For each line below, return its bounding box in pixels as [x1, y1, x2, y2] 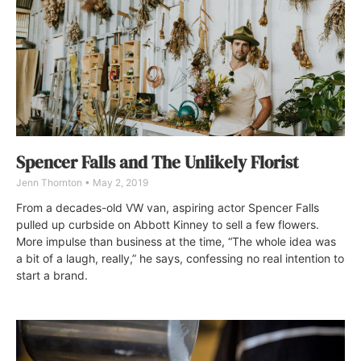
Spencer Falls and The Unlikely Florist [16, 150, 299, 174]
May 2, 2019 [90, 176, 148, 189]
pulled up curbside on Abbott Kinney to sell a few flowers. [16, 217, 319, 231]
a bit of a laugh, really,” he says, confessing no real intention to [16, 251, 344, 265]
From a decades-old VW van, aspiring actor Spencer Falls [16, 200, 319, 214]
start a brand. [16, 268, 88, 282]
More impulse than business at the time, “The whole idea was [16, 234, 336, 248]
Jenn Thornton [16, 176, 85, 189]
